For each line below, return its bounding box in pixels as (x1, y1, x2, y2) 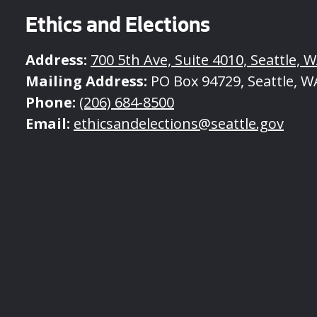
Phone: (25, 92, 76, 112)
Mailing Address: (25, 71, 147, 91)
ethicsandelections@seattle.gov (74, 113, 284, 133)
